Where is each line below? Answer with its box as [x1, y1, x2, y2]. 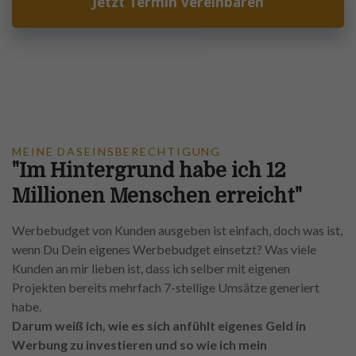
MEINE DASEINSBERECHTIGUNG [12, 145, 222, 159]
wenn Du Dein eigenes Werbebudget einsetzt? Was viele [12, 242, 316, 257]
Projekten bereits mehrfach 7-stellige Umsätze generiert [12, 280, 319, 296]
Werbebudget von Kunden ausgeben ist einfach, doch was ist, [12, 222, 342, 238]
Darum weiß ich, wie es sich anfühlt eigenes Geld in [12, 318, 306, 334]
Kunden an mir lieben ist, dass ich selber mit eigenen [12, 261, 290, 277]
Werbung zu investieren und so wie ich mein [12, 337, 267, 353]
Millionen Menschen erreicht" [12, 184, 302, 208]
